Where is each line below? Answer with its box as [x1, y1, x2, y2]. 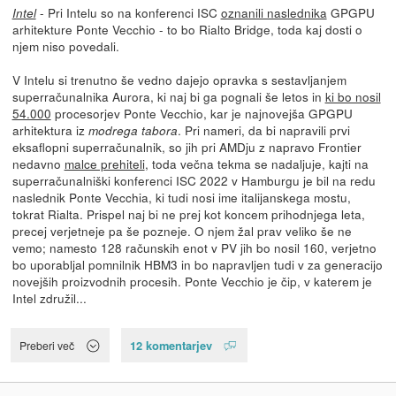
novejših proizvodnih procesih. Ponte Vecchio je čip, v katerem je [11, 272, 372, 291]
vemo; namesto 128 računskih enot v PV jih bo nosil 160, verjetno [11, 239, 377, 257]
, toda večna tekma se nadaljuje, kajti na [144, 155, 369, 173]
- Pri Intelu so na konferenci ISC [35, 4, 221, 22]
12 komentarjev [129, 336, 212, 354]
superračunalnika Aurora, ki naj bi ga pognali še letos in [11, 88, 325, 106]
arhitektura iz [11, 121, 88, 140]
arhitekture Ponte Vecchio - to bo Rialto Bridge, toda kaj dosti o [11, 20, 362, 39]
